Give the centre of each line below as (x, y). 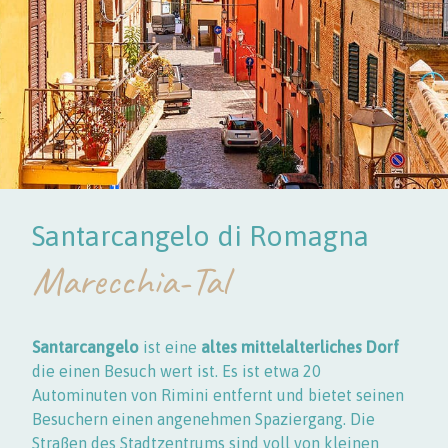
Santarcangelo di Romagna (200, 236)
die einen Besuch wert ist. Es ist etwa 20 (176, 371)
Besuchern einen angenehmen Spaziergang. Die (203, 419)
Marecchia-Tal (130, 281)
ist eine (170, 347)
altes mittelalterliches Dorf (300, 347)
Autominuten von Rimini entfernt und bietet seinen (218, 395)
